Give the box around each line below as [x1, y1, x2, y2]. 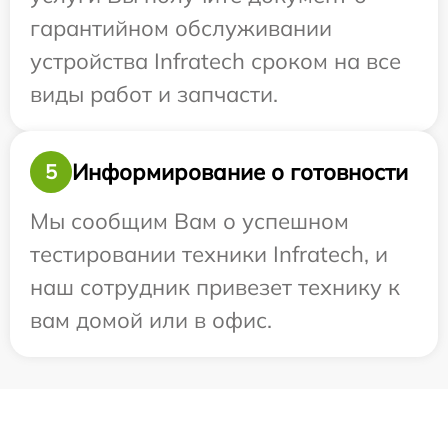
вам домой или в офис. [30, 306, 272, 335]
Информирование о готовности [72, 157, 408, 186]
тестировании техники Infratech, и [30, 240, 388, 269]
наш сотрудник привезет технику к [30, 273, 400, 302]
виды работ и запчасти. [30, 80, 278, 109]
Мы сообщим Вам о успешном [30, 207, 349, 236]
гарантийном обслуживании [30, 14, 332, 43]
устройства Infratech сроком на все [30, 47, 401, 76]
